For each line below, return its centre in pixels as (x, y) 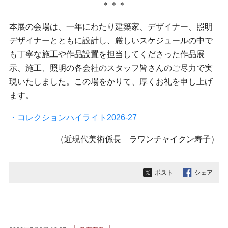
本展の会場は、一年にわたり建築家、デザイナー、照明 (111, 26)
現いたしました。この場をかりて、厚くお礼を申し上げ (111, 81)
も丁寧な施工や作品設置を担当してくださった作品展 (107, 54)
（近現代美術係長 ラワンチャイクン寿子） (137, 139)
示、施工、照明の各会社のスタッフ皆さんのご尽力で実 (111, 68)
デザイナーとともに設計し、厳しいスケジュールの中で (111, 40)
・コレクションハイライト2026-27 (73, 117)
